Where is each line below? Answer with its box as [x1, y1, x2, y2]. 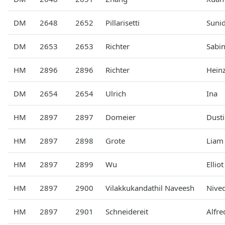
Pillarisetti [105, 17, 140, 28]
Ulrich [105, 88, 126, 98]
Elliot [206, 159, 223, 169]
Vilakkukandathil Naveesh [105, 182, 194, 193]
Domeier [105, 111, 136, 122]
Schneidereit [105, 206, 148, 216]
